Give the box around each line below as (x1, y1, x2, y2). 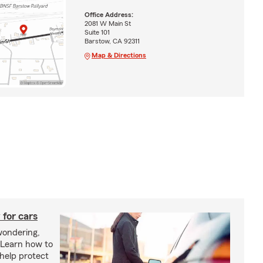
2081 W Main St (84, 20, 131, 28)
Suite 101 (84, 29, 110, 36)
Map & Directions (91, 52, 146, 59)
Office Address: (84, 11, 133, 19)
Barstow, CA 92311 (84, 38, 140, 45)
